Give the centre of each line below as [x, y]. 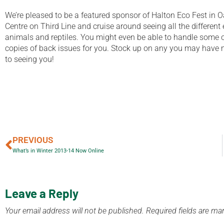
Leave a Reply [42, 193]
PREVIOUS [33, 140]
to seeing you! [29, 59]
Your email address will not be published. [74, 210]
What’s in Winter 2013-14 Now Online [58, 150]
